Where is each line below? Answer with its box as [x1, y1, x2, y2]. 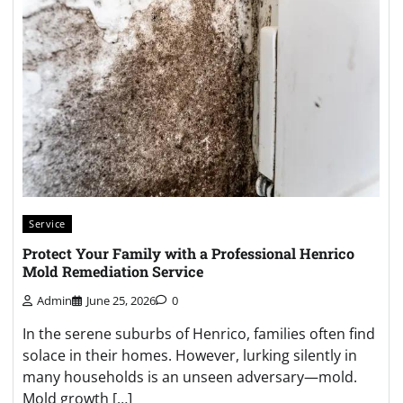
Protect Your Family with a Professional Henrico [22, 243, 354, 263]
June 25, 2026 [86, 292, 156, 309]
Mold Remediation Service [22, 261, 203, 281]
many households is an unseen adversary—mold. [22, 367, 357, 388]
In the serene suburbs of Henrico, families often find [22, 324, 375, 345]
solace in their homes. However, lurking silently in [22, 345, 357, 366]
